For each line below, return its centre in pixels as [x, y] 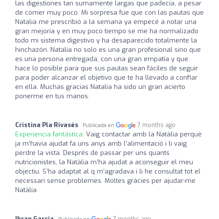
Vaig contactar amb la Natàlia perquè [144, 134]
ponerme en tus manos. [52, 96]
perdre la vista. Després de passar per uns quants [92, 153]
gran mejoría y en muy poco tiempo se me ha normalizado [107, 31]
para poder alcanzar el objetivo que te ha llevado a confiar [106, 77]
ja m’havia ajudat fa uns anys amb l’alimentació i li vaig [101, 143]
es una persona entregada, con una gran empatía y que [102, 59]
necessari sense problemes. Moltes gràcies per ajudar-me [105, 180]
